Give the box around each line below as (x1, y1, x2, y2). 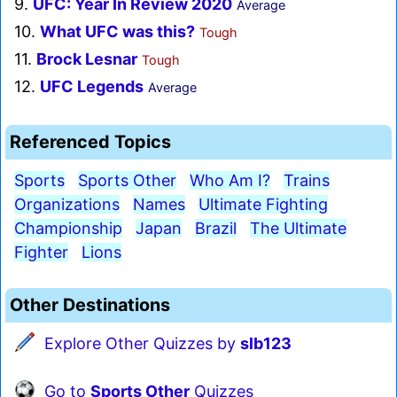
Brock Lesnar (36, 50, 137, 69)
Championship (14, 219, 122, 238)
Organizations (14, 195, 120, 214)
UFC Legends (40, 77, 144, 97)
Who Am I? (190, 171, 270, 191)
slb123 (240, 334, 292, 354)
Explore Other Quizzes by (44, 334, 240, 354)
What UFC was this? (40, 22, 195, 42)
